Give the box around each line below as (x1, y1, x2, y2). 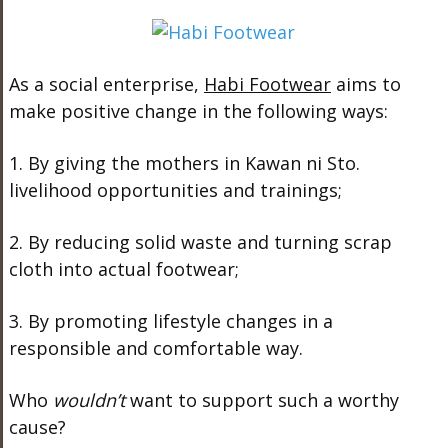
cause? (8, 414, 66, 439)
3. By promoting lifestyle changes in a (8, 308, 333, 333)
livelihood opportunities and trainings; (8, 177, 342, 202)
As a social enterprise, (8, 71, 204, 96)
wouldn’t (52, 387, 125, 412)
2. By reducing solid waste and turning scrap (8, 229, 392, 254)
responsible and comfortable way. (8, 335, 303, 360)
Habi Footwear (203, 71, 331, 96)
